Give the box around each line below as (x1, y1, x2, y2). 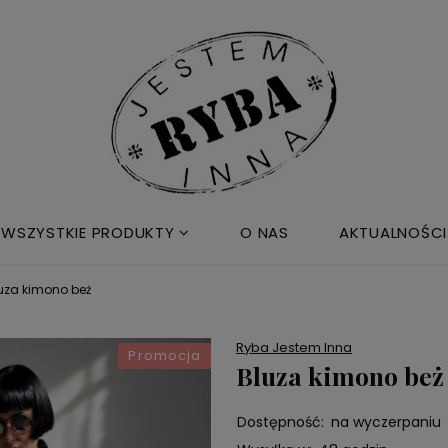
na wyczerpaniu (330, 412, 441, 432)
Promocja (128, 346, 202, 365)
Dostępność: (236, 412, 324, 432)
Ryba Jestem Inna (236, 338, 352, 357)
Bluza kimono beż (236, 359, 444, 392)
